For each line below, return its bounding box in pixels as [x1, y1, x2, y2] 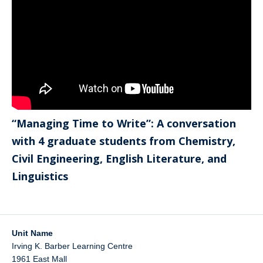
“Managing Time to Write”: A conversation [12, 116, 236, 130]
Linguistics [12, 168, 68, 183]
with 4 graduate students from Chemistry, [12, 133, 235, 148]
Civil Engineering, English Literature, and [12, 151, 227, 166]
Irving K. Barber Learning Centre [12, 241, 133, 251]
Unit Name [12, 228, 53, 238]
